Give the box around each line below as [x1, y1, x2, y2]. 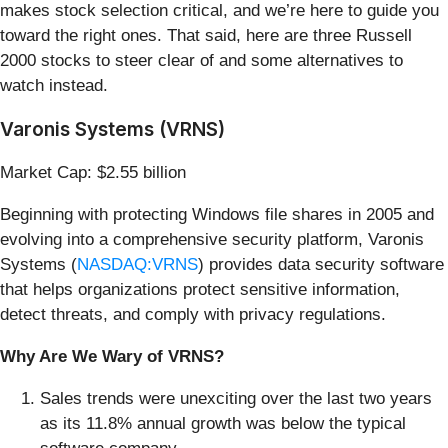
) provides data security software [198, 254, 444, 274]
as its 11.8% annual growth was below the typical [40, 413, 406, 433]
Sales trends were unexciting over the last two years [40, 388, 432, 408]
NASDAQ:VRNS [77, 254, 198, 274]
